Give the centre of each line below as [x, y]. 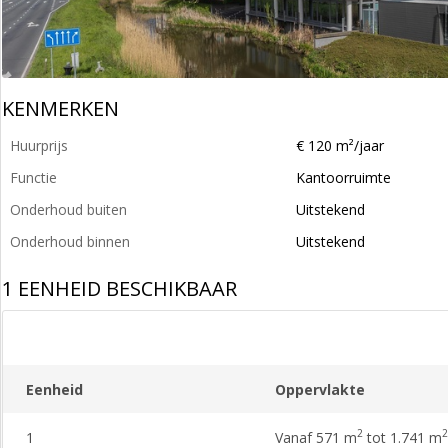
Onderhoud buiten [68, 209]
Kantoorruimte [343, 177]
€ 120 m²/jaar [340, 145]
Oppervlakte [319, 389]
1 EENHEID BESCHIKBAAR [119, 288]
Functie [33, 177]
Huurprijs [39, 145]
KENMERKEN [60, 108]
